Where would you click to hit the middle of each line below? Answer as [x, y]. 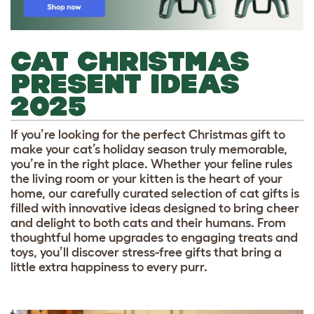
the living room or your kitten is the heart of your [146, 179]
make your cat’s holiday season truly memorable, [149, 149]
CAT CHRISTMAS [130, 61]
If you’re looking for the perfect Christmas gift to [148, 135]
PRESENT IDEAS [125, 83]
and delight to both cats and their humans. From [148, 223]
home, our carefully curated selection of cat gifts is [155, 193]
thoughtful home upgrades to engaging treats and [154, 238]
